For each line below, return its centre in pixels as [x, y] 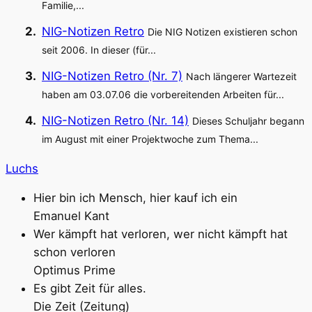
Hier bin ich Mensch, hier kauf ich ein [135, 198]
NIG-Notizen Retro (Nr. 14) [115, 120]
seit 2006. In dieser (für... [99, 49]
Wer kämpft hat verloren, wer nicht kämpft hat [161, 234]
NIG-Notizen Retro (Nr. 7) [112, 76]
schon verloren [75, 252]
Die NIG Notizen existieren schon [223, 31]
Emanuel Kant [71, 216]
